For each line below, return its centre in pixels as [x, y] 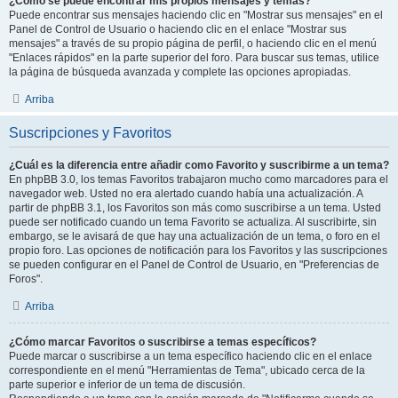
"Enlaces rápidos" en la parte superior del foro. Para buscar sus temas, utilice [194, 58]
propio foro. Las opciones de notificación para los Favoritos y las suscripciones [198, 251]
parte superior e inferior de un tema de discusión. [127, 385]
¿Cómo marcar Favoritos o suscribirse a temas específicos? [163, 342]
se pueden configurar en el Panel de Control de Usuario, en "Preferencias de [194, 265]
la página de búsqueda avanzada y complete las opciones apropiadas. [180, 72]
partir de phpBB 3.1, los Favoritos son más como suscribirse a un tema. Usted [195, 208]
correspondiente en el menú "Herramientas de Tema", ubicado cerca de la [187, 370]
